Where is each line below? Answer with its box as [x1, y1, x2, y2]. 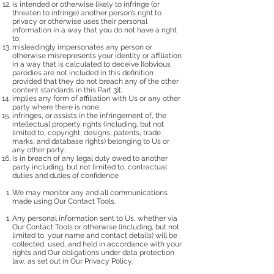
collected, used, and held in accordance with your [12, 239, 182, 248]
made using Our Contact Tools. [12, 196, 116, 206]
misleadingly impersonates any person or [12, 42, 152, 51]
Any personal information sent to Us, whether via [12, 213, 177, 223]
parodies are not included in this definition [12, 68, 154, 77]
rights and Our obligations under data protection [12, 248, 174, 257]
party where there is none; [12, 102, 100, 111]
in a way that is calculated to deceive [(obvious [12, 59, 171, 68]
